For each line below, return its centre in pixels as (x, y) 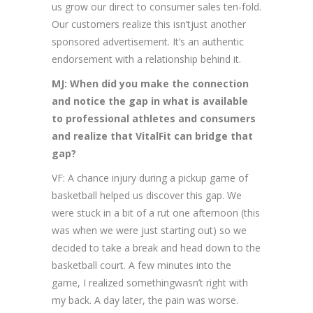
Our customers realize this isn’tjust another (149, 24)
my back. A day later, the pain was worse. (145, 300)
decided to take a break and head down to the (156, 248)
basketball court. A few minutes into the (141, 265)
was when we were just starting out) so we (149, 231)
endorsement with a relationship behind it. (146, 59)
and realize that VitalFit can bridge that (152, 136)
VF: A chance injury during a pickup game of (150, 178)
